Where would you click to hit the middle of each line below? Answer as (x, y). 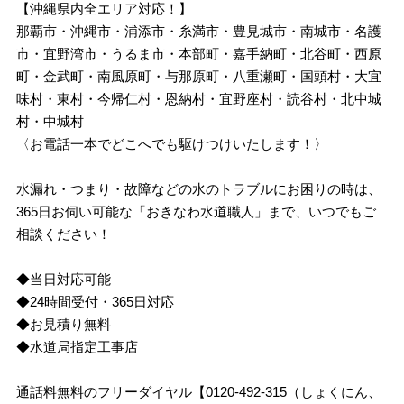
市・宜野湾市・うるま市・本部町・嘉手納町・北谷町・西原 (199, 54)
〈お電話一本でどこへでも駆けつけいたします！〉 (172, 144)
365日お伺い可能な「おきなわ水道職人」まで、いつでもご (197, 211)
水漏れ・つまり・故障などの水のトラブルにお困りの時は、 (199, 189)
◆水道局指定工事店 (78, 347)
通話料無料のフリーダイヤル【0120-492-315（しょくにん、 (199, 392)
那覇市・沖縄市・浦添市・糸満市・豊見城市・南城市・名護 (199, 31)
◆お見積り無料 (64, 324)
